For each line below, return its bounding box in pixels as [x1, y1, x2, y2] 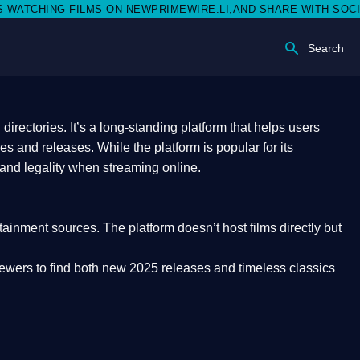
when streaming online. [65, 161, 201, 174]
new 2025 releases [102, 261, 211, 275]
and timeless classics [211, 261, 335, 275]
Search [308, 42, 344, 55]
